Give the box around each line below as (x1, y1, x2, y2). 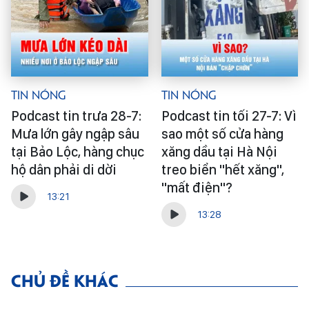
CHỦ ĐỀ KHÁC (11, 268, 119, 291)
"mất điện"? (161, 179, 232, 196)
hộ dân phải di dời (11, 161, 117, 178)
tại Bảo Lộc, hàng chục (11, 143, 144, 160)
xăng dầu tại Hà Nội (161, 143, 277, 160)
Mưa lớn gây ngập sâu (11, 126, 139, 142)
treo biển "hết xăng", (161, 161, 284, 178)
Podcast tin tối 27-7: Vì (161, 108, 297, 124)
